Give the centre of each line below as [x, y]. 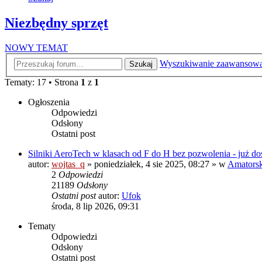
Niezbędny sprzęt [56, 23]
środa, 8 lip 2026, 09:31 [95, 206]
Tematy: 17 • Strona [43, 82]
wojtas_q [68, 164]
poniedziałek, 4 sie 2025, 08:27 [152, 164]
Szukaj [141, 64]
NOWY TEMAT [36, 48]
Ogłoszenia [49, 102]
